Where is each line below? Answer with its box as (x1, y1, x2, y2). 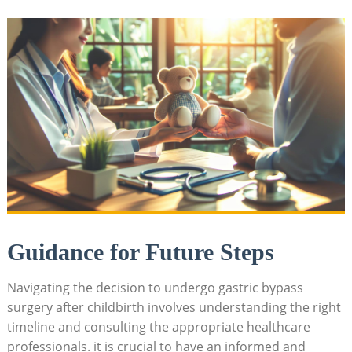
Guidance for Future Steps (6, 238, 274, 265)
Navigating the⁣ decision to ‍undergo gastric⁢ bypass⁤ (6, 278, 303, 296)
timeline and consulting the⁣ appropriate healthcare (6, 317, 310, 335)
